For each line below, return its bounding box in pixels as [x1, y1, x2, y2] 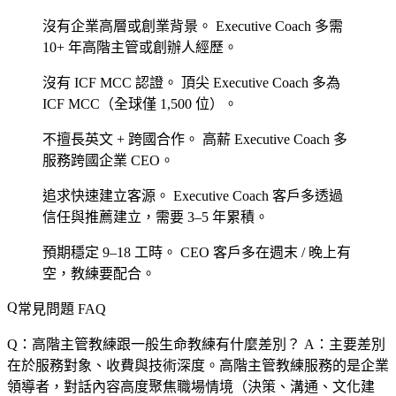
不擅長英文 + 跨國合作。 [42, 131, 199, 147]
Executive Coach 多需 [212, 18, 343, 34]
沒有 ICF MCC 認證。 [42, 74, 178, 90]
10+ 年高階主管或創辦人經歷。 [42, 39, 238, 55]
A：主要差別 [301, 336, 385, 352]
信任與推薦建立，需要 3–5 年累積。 [42, 209, 269, 225]
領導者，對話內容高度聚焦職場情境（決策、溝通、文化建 [7, 378, 375, 394]
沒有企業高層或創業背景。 [42, 18, 212, 34]
